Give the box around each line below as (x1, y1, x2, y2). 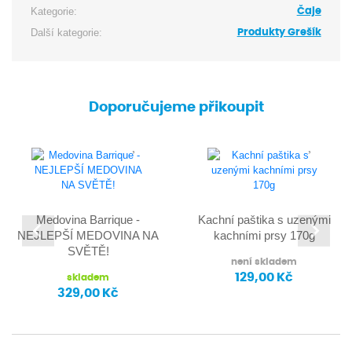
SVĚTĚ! (67, 244, 109, 258)
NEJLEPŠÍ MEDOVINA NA (17, 229, 159, 242)
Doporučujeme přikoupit (88, 99, 264, 115)
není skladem (231, 256, 297, 266)
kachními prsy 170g (213, 229, 315, 242)
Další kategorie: (31, 27, 103, 39)
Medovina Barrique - (36, 213, 140, 226)
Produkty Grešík (236, 27, 321, 38)
